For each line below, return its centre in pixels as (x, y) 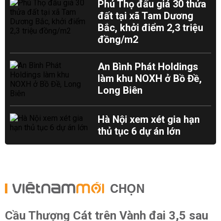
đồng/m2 (118, 39)
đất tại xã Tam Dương (146, 16)
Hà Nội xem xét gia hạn (149, 119)
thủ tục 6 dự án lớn (139, 131)
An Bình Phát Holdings (148, 67)
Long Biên (120, 90)
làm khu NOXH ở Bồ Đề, (150, 78)
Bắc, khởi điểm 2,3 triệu (151, 28)
